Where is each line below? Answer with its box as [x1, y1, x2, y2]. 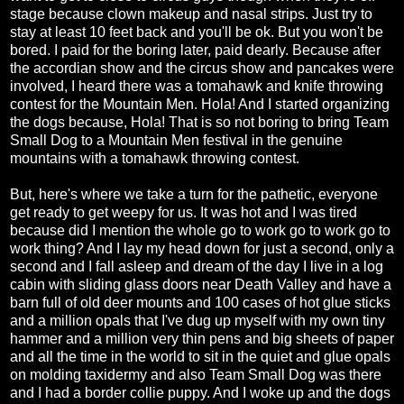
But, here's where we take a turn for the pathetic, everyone [10, 187, 378, 203]
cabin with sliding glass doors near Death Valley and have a [10, 277, 391, 293]
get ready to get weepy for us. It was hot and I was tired [10, 205, 357, 221]
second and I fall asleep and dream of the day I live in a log [10, 259, 383, 275]
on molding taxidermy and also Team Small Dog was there [10, 367, 381, 383]
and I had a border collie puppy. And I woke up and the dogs [10, 385, 390, 401]
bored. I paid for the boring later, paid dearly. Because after [10, 42, 381, 59]
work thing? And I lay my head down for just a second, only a [10, 241, 394, 257]
